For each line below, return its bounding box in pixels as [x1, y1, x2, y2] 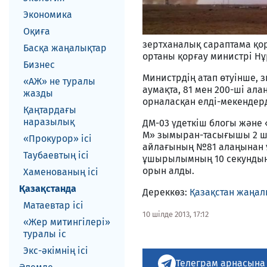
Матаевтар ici [23, 200, 83, 211]
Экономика [23, 9, 72, 20]
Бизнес [23, 59, 55, 70]
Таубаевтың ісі [23, 150, 89, 161]
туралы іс [23, 228, 66, 240]
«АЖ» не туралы [23, 76, 95, 87]
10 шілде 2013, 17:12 [142, 210, 209, 219]
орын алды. [142, 165, 194, 176]
